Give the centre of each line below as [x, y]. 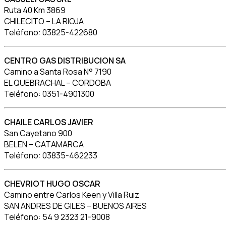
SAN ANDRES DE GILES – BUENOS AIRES [75, 206]
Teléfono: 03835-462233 [51, 155]
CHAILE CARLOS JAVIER [49, 122]
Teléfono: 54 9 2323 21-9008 [57, 217]
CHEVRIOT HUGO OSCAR [52, 183]
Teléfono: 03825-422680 [51, 32]
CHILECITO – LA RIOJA [44, 21]
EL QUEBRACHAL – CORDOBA [58, 82]
